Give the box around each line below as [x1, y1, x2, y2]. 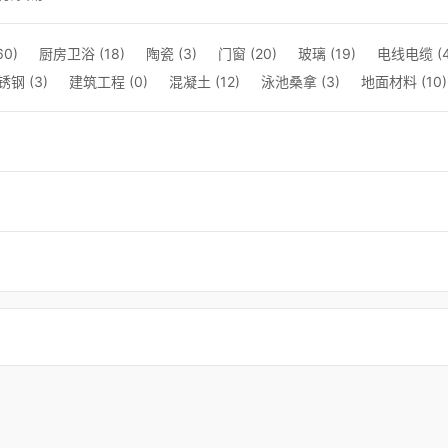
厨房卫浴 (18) [39, 45, 125, 63]
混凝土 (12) [169, 72, 240, 90]
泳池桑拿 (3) [261, 72, 340, 90]
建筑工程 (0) [69, 72, 148, 90]
